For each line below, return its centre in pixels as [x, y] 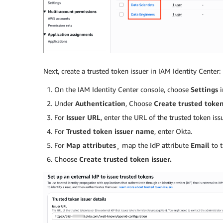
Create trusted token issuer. [125, 159]
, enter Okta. [173, 131]
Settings [204, 90]
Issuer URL [83, 117]
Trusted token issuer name [110, 131]
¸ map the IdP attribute [153, 145]
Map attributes [91, 145]
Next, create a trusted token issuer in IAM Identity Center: [132, 71]
